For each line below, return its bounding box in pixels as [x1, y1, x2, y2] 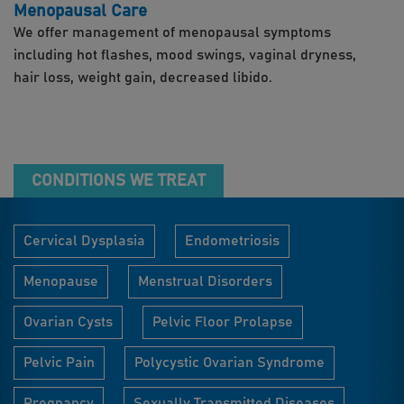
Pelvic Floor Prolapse [152, 315, 293, 329]
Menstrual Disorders [138, 274, 272, 289]
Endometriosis [185, 234, 280, 248]
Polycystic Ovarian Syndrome [134, 355, 325, 370]
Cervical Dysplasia [23, 234, 145, 248]
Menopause [23, 274, 98, 289]
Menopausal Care [14, 3, 147, 20]
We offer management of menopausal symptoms [14, 25, 331, 40]
